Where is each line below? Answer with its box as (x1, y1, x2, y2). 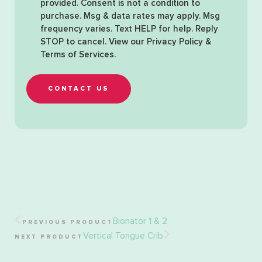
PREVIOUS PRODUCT (22, 219, 113, 226)
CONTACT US (48, 85, 109, 92)
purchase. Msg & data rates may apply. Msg (40, 12, 220, 21)
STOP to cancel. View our (40, 37, 147, 47)
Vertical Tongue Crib (83, 232, 163, 241)
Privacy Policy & (147, 37, 211, 47)
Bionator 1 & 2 (113, 217, 167, 226)
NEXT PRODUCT (15, 234, 83, 240)
